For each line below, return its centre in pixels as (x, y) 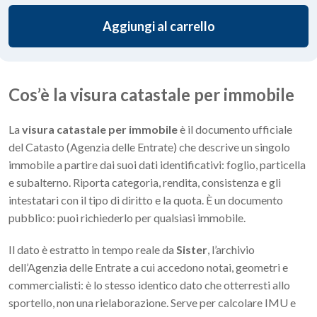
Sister (192, 250)
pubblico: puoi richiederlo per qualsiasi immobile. (127, 218)
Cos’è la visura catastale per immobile (151, 95)
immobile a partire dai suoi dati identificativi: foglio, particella (157, 165)
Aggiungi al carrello (158, 27)
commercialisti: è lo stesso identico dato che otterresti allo (149, 285)
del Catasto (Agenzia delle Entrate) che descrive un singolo (149, 147)
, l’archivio (231, 250)
